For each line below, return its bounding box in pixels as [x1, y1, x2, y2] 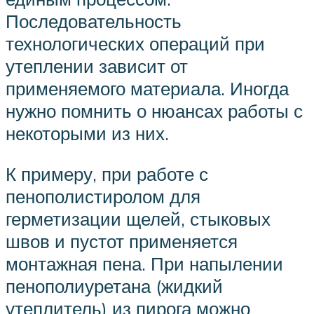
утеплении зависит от [6, 55, 188, 78]
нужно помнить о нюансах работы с [6, 100, 303, 123]
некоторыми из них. [6, 122, 169, 145]
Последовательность [6, 10, 182, 33]
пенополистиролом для [6, 184, 200, 207]
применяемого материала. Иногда [6, 77, 289, 100]
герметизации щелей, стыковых [6, 207, 271, 230]
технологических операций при [6, 32, 265, 55]
